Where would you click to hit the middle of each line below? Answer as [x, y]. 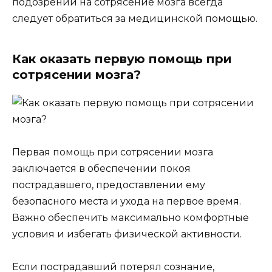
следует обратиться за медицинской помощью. [135, 18]
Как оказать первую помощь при [122, 59]
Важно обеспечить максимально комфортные [131, 217]
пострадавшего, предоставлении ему [109, 185]
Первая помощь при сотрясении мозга [113, 152]
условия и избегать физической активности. [127, 234]
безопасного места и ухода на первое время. [127, 201]
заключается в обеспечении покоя [101, 168]
